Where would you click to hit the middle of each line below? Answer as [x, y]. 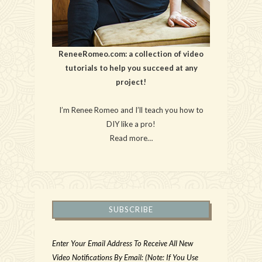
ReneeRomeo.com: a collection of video [131, 54]
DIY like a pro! [131, 124]
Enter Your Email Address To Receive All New [123, 243]
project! [131, 82]
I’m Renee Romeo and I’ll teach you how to [131, 110]
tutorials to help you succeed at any [131, 68]
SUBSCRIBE [131, 209]
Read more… [131, 138]
